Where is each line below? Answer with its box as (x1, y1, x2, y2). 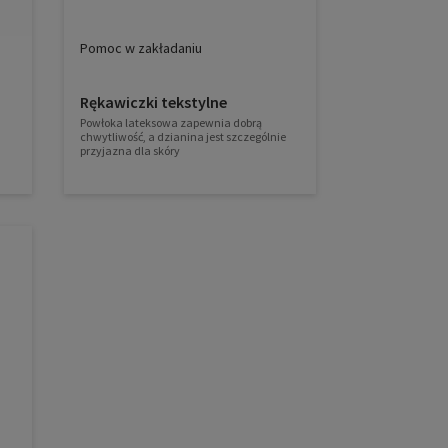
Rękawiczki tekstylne (80, 92, 228, 113)
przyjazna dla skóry (80, 143, 181, 159)
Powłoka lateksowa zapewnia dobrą (80, 115, 263, 131)
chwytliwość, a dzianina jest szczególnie (80, 129, 287, 145)
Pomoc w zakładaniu (80, 39, 203, 58)
